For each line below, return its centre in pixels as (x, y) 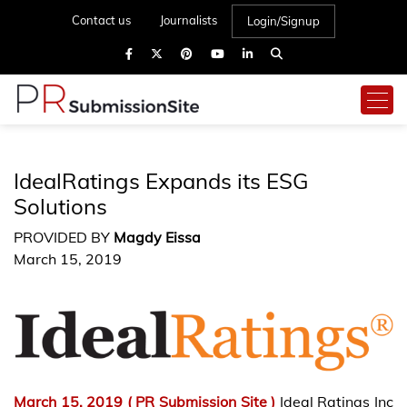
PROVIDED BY (64, 237)
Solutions (60, 206)
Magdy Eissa (157, 237)
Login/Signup (283, 21)
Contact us (101, 20)
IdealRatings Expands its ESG (161, 181)
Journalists (189, 20)
